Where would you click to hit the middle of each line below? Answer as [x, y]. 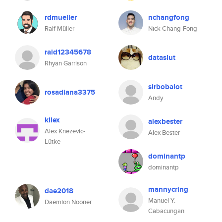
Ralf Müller [59, 28]
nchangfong [169, 17]
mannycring [168, 189]
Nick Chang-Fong [173, 28]
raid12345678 [68, 52]
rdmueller [61, 17]
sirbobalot [165, 87]
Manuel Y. [162, 200]
